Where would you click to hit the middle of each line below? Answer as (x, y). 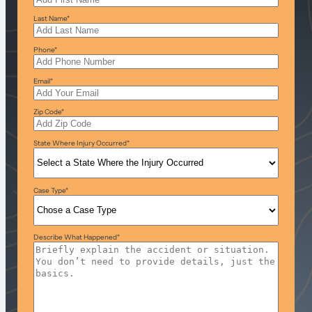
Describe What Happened (75, 237)
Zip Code (47, 112)
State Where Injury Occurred (80, 143)
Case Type (49, 190)
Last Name (50, 19)
